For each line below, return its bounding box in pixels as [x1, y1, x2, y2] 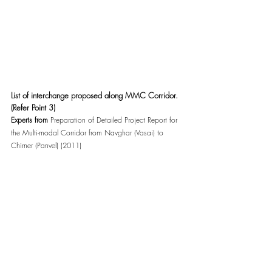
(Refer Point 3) [11, 101, 55, 113]
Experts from [11, 114, 50, 125]
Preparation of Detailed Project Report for [50, 114, 180, 125]
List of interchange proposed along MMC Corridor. [11, 89, 180, 101]
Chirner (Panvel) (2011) [11, 140, 81, 151]
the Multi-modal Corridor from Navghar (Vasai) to [11, 127, 166, 138]
